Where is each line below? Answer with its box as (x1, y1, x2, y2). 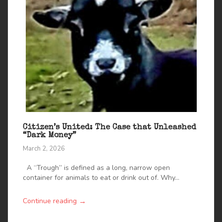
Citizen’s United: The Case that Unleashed (23, 123, 196, 132)
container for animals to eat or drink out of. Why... (23, 173, 179, 183)
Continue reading (23, 196, 77, 206)
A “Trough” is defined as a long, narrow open (23, 163, 170, 173)
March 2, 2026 (23, 144, 65, 154)
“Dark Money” (23, 131, 76, 140)
